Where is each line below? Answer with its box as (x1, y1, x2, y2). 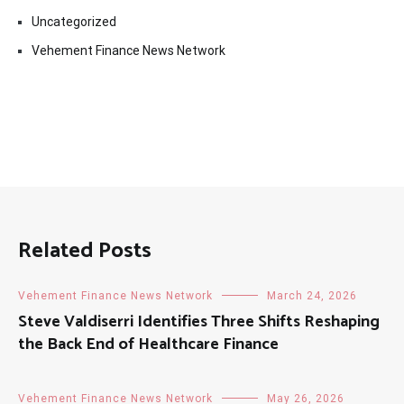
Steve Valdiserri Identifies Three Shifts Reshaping (18, 308, 380, 336)
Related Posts (18, 234, 151, 270)
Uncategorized (32, 14, 116, 30)
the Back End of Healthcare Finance (18, 331, 279, 359)
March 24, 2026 (267, 289, 357, 303)
